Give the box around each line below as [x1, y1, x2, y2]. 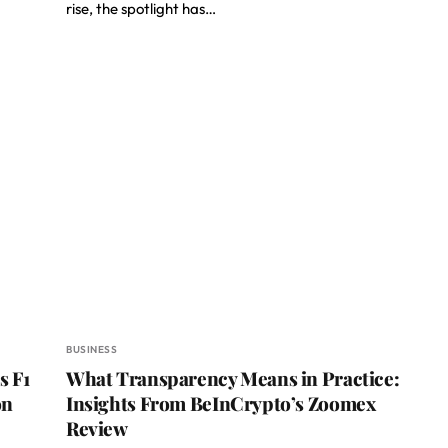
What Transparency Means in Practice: [66, 365, 400, 391]
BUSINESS [66, 343, 117, 356]
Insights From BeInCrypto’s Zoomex [66, 390, 376, 416]
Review [66, 415, 128, 441]
